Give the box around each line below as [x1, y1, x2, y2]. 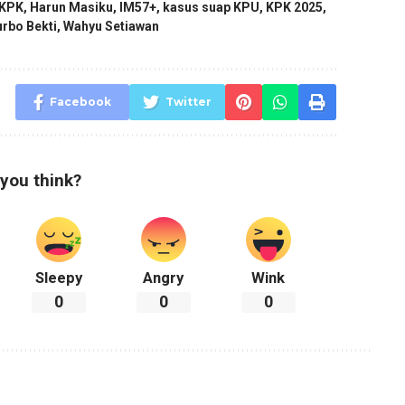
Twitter [165, 95, 212, 109]
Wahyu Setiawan [63, 19, 160, 34]
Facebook [50, 95, 112, 109]
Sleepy [35, 269, 83, 287]
